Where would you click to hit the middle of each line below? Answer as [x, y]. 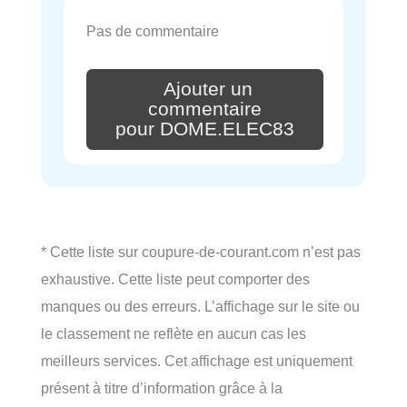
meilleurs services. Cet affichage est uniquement [197, 361]
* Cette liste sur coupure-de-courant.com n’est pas [201, 252]
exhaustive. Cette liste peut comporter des [175, 279]
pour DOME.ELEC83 [205, 129]
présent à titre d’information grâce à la [162, 388]
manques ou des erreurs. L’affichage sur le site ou [200, 307]
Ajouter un [208, 89]
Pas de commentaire [153, 31]
